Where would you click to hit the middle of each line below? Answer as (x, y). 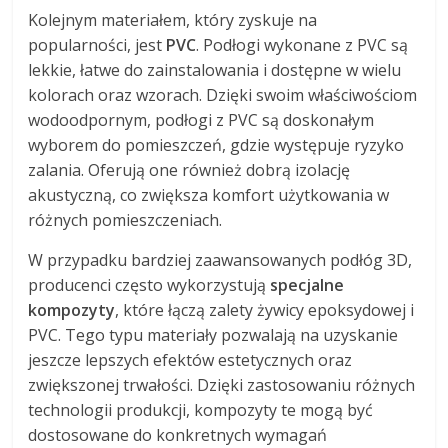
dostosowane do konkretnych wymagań (178, 434)
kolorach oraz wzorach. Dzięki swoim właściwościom (223, 94)
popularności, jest (97, 44)
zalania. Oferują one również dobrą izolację (189, 169)
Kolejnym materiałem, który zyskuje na (173, 19)
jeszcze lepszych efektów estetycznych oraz (190, 359)
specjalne (307, 284)
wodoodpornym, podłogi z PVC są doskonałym (201, 119)
